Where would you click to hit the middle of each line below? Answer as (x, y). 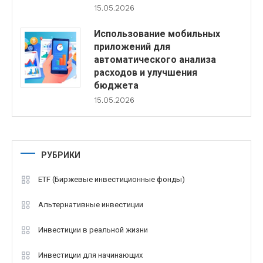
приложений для (132, 46)
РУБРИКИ (61, 155)
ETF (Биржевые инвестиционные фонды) (112, 179)
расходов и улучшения (145, 72)
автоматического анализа (155, 59)
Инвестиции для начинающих (90, 255)
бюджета (116, 85)
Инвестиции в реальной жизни (93, 230)
